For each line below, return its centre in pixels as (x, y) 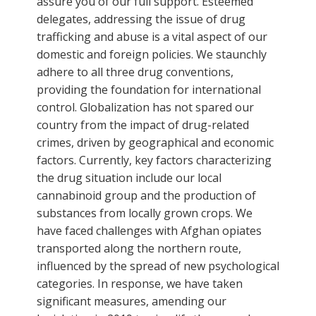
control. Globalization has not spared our (145, 107)
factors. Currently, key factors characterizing (154, 160)
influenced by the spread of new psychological (158, 266)
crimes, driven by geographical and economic (155, 142)
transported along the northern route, (139, 248)
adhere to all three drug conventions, (135, 72)
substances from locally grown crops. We (145, 213)
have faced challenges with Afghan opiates (149, 230)
